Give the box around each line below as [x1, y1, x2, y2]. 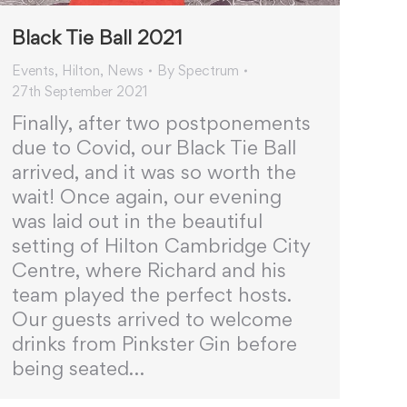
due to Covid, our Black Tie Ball [12, 135, 296, 160]
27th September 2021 [12, 83, 148, 101]
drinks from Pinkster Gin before [12, 332, 297, 356]
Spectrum [178, 62, 239, 80]
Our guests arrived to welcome [12, 307, 293, 332]
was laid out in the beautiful [12, 209, 263, 233]
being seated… [12, 356, 144, 381]
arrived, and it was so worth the [12, 160, 296, 184]
